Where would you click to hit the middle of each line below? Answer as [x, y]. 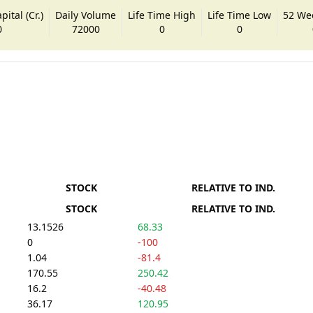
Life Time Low [240, 15]
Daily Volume [86, 15]
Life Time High [162, 15]
